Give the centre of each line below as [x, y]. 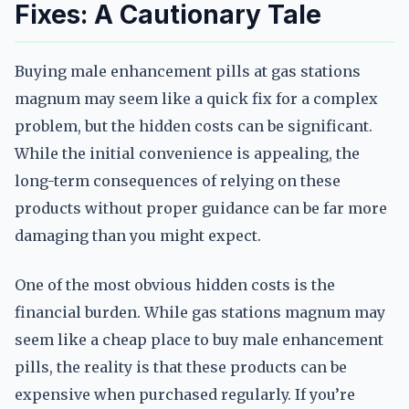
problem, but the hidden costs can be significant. [194, 126]
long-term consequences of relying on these [178, 181]
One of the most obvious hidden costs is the [175, 285]
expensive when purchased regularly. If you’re [185, 394]
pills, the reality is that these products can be [181, 367]
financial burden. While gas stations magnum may [200, 312]
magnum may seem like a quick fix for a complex [196, 99]
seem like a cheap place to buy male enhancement [199, 340]
